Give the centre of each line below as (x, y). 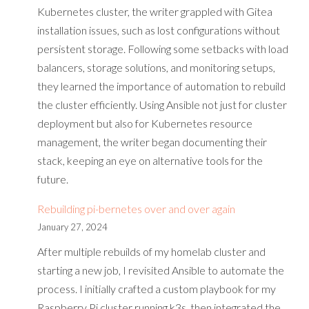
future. (53, 179)
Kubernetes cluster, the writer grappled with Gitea (155, 11)
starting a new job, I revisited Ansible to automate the (161, 270)
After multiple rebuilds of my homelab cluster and (151, 251)
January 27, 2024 (72, 227)
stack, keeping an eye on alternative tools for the (150, 160)
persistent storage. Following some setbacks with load (163, 49)
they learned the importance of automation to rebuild (161, 86)
